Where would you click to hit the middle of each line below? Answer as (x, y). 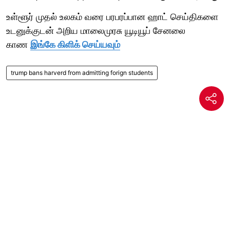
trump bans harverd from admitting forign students (82, 72)
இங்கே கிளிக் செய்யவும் (75, 44)
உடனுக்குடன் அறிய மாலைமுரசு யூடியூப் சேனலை (96, 30)
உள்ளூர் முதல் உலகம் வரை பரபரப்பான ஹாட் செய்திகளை (112, 16)
